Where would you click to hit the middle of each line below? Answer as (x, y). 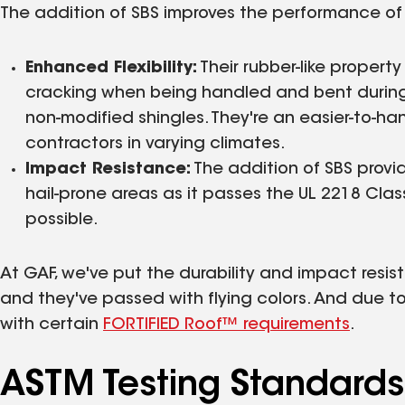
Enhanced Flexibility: (111, 68)
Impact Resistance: (108, 170)
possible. (62, 220)
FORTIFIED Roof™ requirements (226, 325)
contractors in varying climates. (155, 144)
